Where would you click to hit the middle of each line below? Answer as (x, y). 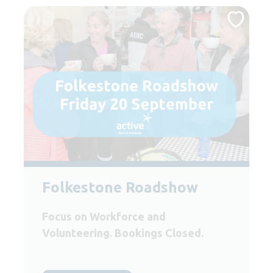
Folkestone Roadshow (120, 188)
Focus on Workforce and (104, 217)
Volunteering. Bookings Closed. (123, 233)
